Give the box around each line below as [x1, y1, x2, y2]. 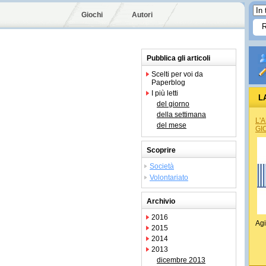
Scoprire [147, 146, 176, 154]
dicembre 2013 [157, 256, 205, 264]
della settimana [157, 110, 206, 119]
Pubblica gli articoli [147, 54, 210, 62]
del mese [157, 121, 186, 129]
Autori [132, 11, 153, 19]
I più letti [151, 89, 178, 97]
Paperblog [151, 78, 185, 87]
